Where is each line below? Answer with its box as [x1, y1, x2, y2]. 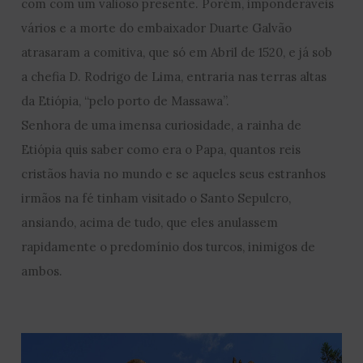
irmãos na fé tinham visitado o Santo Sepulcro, [21, 190, 292, 206]
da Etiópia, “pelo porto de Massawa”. [21, 93, 230, 109]
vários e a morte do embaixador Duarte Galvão [21, 20, 293, 36]
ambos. [21, 263, 63, 279]
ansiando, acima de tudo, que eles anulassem [21, 215, 279, 230]
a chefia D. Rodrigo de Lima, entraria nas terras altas [21, 69, 327, 84]
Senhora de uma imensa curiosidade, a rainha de [21, 117, 302, 133]
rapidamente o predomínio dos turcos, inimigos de [21, 239, 316, 254]
